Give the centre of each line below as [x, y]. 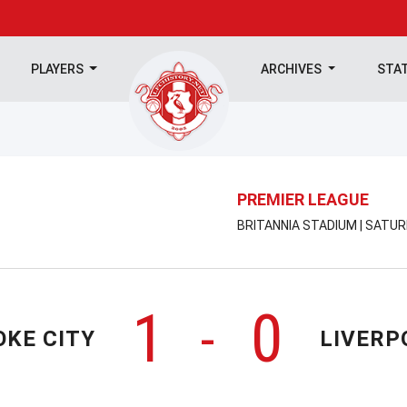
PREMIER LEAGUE [303, 199]
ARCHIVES [293, 69]
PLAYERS [58, 69]
